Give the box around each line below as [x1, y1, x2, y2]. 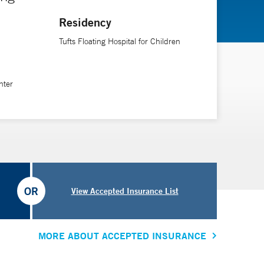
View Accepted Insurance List [71, 185, 179, 196]
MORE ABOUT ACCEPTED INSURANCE [38, 229, 206, 242]
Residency [58, 14, 111, 29]
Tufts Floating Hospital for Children [58, 35, 180, 47]
